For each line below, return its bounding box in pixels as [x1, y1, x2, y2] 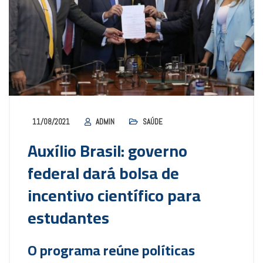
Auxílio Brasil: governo [28, 136, 187, 167]
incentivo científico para [28, 180, 201, 211]
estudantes [28, 203, 109, 234]
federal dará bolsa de [28, 158, 179, 189]
